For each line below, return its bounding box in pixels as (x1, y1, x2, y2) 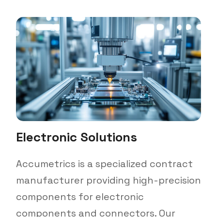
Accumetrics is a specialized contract (15, 157, 193, 170)
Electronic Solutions (15, 128, 137, 145)
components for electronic (15, 190, 144, 203)
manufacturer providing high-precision (15, 173, 201, 186)
